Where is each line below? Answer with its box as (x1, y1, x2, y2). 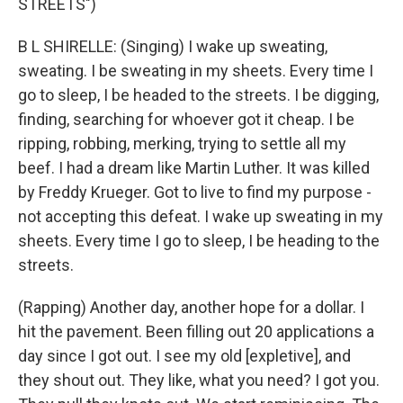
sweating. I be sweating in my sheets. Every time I (18, 61, 373, 80)
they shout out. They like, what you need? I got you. (18, 371, 380, 390)
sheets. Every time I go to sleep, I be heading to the (18, 231, 380, 250)
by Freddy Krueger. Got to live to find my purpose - (18, 183, 372, 201)
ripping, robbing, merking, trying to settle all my (18, 134, 346, 153)
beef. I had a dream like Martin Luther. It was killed (18, 158, 370, 177)
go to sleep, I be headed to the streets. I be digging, (18, 85, 379, 104)
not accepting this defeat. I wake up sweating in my (18, 207, 383, 226)
